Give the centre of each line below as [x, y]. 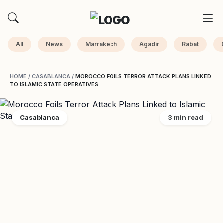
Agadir [149, 44]
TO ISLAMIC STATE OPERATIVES [54, 84]
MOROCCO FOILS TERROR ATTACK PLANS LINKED [143, 76]
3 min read [185, 117]
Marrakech [101, 44]
